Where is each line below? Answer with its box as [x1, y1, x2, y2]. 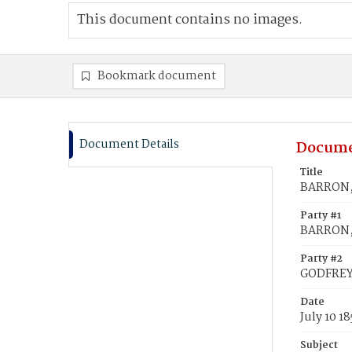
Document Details [79, 135, 179, 154]
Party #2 [300, 251, 343, 267]
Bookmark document [97, 67, 216, 86]
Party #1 [300, 207, 341, 224]
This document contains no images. [77, 9, 302, 31]
